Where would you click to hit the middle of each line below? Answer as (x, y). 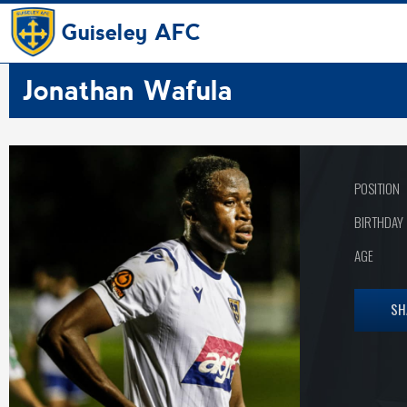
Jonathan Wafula (128, 90)
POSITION (377, 188)
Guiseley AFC (131, 33)
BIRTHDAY (379, 222)
